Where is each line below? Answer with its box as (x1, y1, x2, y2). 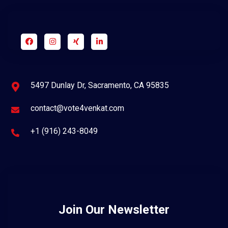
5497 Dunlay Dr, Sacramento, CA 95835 (31, 80, 169, 90)
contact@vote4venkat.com (31, 103, 124, 113)
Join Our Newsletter (59, 203, 169, 217)
